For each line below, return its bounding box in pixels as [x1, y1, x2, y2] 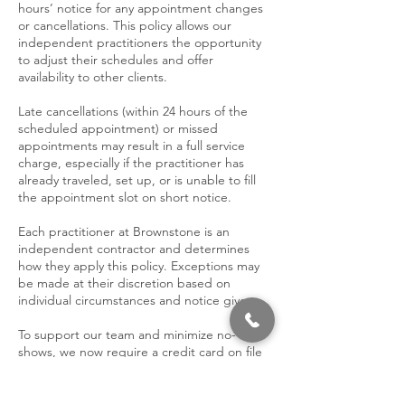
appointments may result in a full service [18, 137, 245, 154]
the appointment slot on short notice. [18, 189, 231, 205]
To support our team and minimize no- [18, 326, 236, 343]
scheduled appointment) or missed [18, 120, 218, 137]
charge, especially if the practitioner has [18, 155, 244, 171]
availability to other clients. [18, 69, 167, 85]
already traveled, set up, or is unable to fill [18, 172, 256, 188]
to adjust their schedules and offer [18, 52, 213, 68]
